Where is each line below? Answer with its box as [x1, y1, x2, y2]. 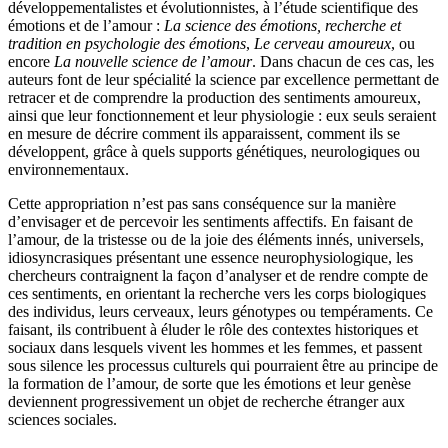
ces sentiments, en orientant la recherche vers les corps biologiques [8, 284, 426, 302]
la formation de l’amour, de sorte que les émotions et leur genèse [8, 374, 411, 392]
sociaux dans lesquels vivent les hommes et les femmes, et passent [8, 338, 422, 356]
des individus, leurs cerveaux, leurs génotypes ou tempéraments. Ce [8, 302, 433, 320]
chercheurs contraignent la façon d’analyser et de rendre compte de [8, 266, 428, 284]
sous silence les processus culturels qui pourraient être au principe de [8, 356, 438, 374]
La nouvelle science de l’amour [50, 52, 252, 70]
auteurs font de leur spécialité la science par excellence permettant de [8, 70, 439, 88]
